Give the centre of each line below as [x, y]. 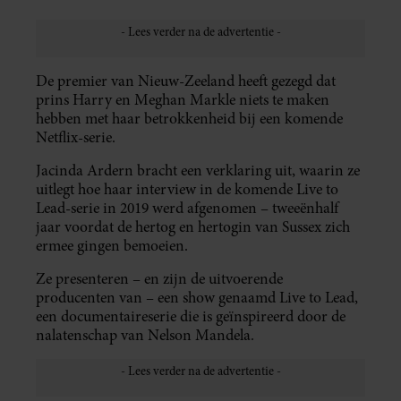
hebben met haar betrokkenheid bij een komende [189, 118]
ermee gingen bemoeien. [112, 245]
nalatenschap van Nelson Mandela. [145, 335]
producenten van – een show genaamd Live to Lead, [197, 297]
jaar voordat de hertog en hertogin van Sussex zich [193, 226]
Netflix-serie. [76, 137]
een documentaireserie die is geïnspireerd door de [191, 316]
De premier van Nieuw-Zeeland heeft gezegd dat [186, 81]
